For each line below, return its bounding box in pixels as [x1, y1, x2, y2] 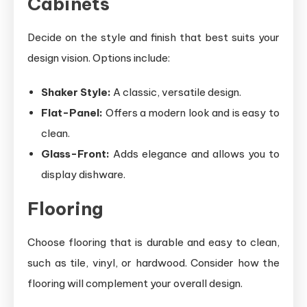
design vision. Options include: [27, 51, 170, 64]
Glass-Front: [41, 147, 110, 160]
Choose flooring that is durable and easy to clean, [27, 236, 280, 249]
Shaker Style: [41, 86, 111, 99]
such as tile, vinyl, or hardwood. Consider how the [27, 256, 280, 269]
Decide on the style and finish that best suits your [27, 31, 280, 44]
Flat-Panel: [41, 106, 103, 119]
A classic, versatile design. [111, 86, 241, 99]
